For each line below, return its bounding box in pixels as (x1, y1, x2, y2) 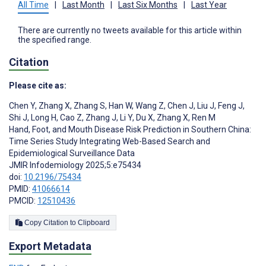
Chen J (166, 100, 194, 110)
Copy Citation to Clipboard (78, 218, 110, 227)
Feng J (216, 100, 243, 110)
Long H (29, 112, 56, 122)
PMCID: (9, 195, 37, 205)
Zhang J (84, 112, 116, 122)
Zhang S (72, 100, 105, 110)
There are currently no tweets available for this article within (18, 26, 242, 36)
